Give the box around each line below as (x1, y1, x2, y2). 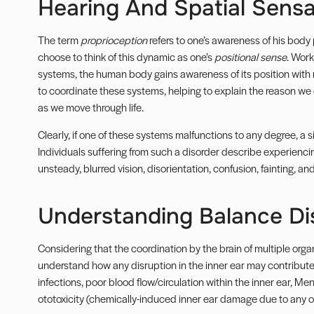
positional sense (214, 49, 287, 64)
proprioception (80, 32, 147, 48)
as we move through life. (37, 100, 144, 115)
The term (37, 32, 81, 48)
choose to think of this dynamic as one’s (37, 49, 214, 64)
